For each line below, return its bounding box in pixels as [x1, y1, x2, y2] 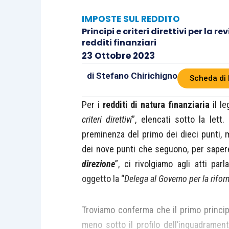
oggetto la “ [82, 173, 124, 184]
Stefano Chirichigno [96, 71, 177, 81]
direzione [82, 158, 115, 169]
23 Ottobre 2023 [82, 50, 155, 62]
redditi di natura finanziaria [102, 99, 210, 110]
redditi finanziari [82, 37, 156, 49]
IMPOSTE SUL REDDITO [82, 13, 180, 25]
